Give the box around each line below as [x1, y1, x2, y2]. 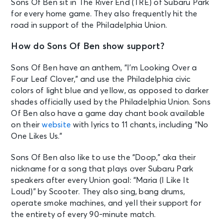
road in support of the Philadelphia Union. [11, 21, 167, 29]
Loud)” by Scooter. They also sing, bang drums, [11, 187, 185, 196]
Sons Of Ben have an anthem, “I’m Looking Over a [11, 63, 197, 72]
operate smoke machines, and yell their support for [11, 199, 201, 207]
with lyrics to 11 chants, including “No [71, 120, 209, 129]
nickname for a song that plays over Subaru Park [11, 165, 194, 173]
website [42, 120, 71, 129]
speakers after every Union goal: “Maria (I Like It [11, 176, 189, 184]
